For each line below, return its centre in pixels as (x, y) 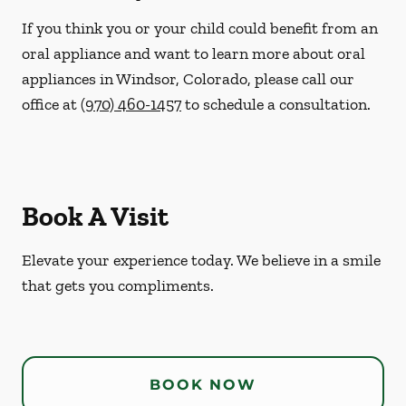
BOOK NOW (203, 385)
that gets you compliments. (118, 285)
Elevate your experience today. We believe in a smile (201, 260)
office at (51, 104)
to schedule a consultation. (276, 104)
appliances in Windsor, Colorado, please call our (188, 79)
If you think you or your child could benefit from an (200, 28)
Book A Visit (95, 217)
